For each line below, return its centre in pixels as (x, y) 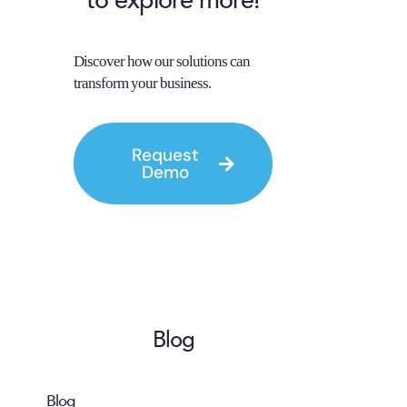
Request (165, 155)
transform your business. (142, 84)
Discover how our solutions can (162, 62)
